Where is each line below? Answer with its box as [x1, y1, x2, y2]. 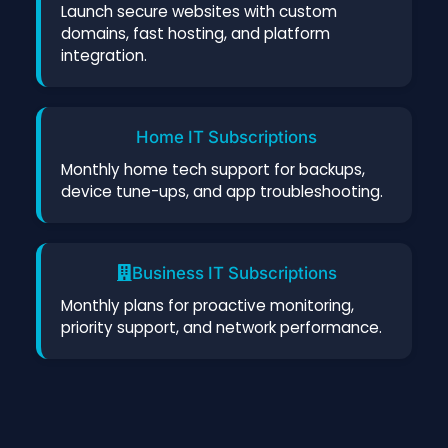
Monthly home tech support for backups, [61, 158, 365, 180]
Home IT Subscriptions [136, 126, 317, 147]
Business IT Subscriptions [131, 262, 337, 283]
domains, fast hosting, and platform [61, 22, 330, 44]
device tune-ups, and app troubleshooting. [61, 180, 383, 202]
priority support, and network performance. [61, 316, 382, 338]
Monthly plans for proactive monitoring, [61, 294, 354, 316]
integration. [61, 44, 147, 66]
